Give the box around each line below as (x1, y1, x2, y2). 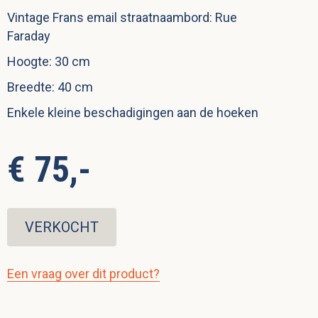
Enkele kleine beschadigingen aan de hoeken (7, 105, 258, 121)
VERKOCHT (25, 219, 99, 236)
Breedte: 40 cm (7, 79, 93, 95)
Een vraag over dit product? (7, 266, 160, 282)
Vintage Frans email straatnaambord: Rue (7, 10, 237, 26)
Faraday (7, 28, 50, 44)
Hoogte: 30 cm (7, 54, 90, 70)
